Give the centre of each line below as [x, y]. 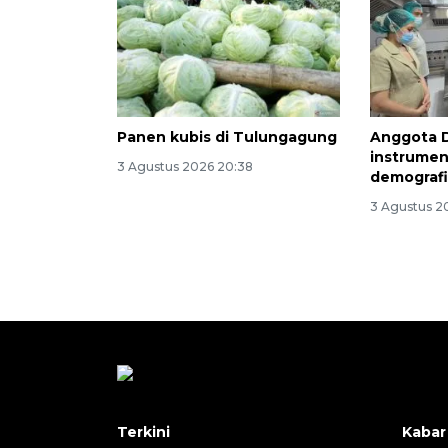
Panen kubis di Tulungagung [227, 137]
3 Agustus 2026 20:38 [185, 167]
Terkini [143, 432]
